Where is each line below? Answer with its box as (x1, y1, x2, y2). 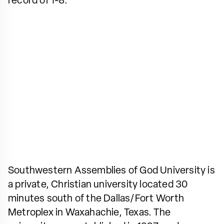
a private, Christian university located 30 (8, 179, 188, 190)
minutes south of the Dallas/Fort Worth (8, 193, 184, 204)
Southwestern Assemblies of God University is (8, 165, 215, 176)
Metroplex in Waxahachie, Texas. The (8, 207, 171, 218)
